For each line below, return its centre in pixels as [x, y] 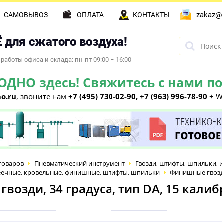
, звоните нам [42, 96]
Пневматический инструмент [80, 163]
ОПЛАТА [90, 15]
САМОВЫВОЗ [26, 15]
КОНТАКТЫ [151, 15]
